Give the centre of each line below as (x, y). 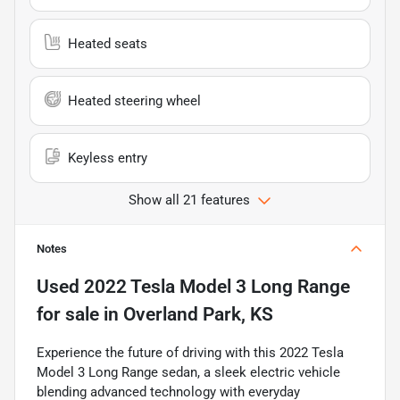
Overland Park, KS (198, 314)
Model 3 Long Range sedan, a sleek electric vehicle (188, 372)
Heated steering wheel (134, 100)
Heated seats (108, 43)
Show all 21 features (189, 200)
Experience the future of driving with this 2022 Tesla (190, 352)
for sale (68, 314)
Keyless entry (108, 158)
